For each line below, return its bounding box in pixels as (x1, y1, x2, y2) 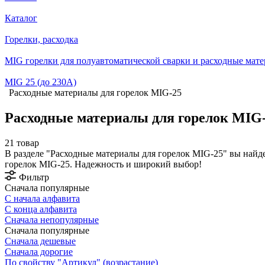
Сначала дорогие (5, 246, 73, 257)
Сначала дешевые (5, 235, 76, 246)
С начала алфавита (5, 193, 80, 203)
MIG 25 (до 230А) (5, 77, 76, 87)
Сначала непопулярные (5, 214, 99, 225)
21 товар (5, 137, 39, 148)
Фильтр (19, 172, 49, 182)
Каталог (5, 13, 37, 23)
